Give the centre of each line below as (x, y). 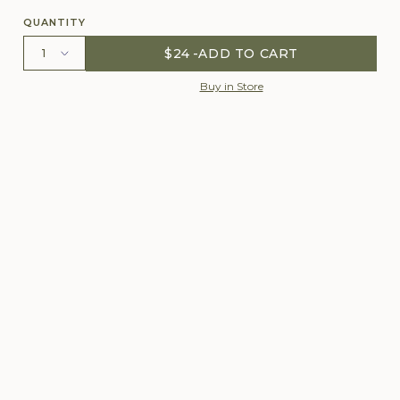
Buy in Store (231, 86)
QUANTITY (54, 22)
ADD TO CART (248, 54)
